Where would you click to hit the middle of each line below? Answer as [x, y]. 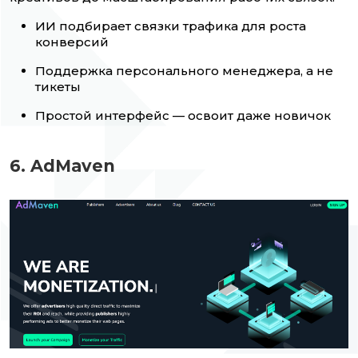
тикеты [58, 87]
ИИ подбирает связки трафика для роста [171, 26]
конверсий [72, 42]
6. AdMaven [62, 166]
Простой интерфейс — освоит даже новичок [183, 116]
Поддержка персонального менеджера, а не [184, 71]
